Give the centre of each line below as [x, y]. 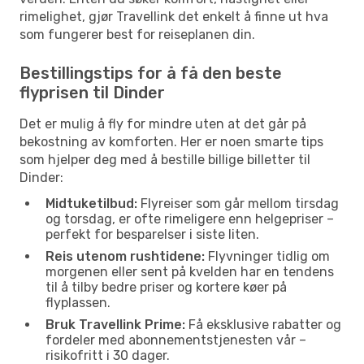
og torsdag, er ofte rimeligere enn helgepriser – [190, 219]
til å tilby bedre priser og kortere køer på [166, 287]
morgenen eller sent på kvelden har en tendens [190, 271]
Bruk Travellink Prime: [115, 324]
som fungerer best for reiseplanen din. [137, 34]
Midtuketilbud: [91, 203]
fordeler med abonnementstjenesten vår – [176, 340]
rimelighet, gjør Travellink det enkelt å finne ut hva [174, 16]
